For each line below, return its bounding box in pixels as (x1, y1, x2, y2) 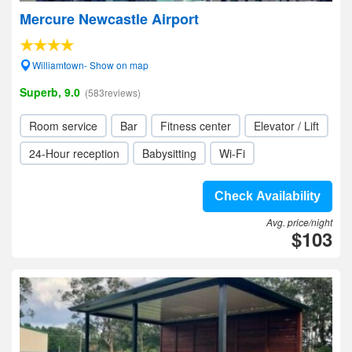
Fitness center (160, 118, 231, 134)
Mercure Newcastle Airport (20, 9, 199, 29)
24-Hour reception (29, 145, 119, 161)
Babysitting (142, 145, 196, 161)
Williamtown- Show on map (32, 58, 148, 71)
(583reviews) (85, 86, 141, 99)
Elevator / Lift (254, 118, 319, 134)
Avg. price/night (266, 215, 332, 229)
